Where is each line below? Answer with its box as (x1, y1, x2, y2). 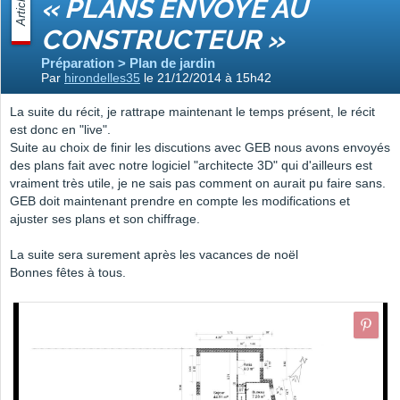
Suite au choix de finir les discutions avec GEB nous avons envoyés (10, 140, 390, 155)
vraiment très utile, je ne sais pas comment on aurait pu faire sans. (10, 176, 386, 191)
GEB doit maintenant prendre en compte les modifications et (10, 194, 350, 209)
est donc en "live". (10, 122, 111, 137)
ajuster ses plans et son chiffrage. (10, 212, 200, 227)
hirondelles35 (64, 71, 140, 86)
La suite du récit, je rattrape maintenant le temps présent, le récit (10, 104, 375, 120)
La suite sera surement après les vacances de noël (10, 247, 298, 262)
